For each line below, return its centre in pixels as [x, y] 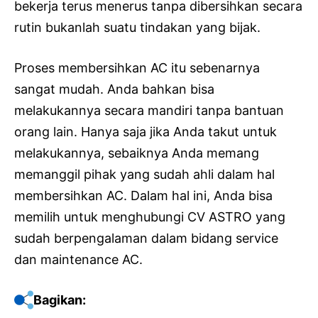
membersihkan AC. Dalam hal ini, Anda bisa [143, 195]
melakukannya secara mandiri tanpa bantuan [149, 110]
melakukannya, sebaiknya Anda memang [137, 153]
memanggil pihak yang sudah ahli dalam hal [144, 174]
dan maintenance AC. [78, 259]
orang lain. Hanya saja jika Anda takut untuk [146, 131]
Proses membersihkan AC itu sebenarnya [137, 67]
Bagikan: [60, 300]
